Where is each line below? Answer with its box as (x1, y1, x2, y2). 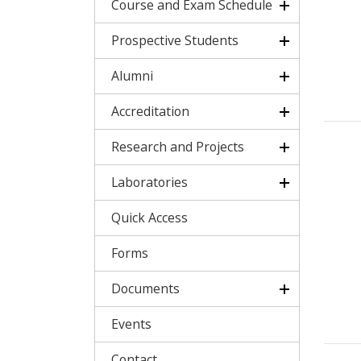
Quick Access (111, 209, 188, 226)
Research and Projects (111, 138, 244, 156)
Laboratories (111, 173, 188, 191)
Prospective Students (111, 31, 239, 49)
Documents (111, 280, 180, 297)
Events (111, 315, 151, 333)
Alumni (111, 67, 153, 85)
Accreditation (111, 102, 189, 120)
